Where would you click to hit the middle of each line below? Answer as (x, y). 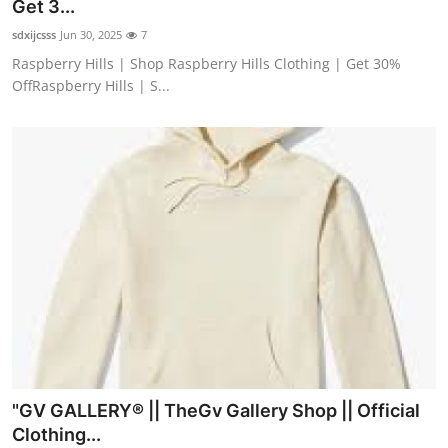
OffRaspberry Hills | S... (91, 85)
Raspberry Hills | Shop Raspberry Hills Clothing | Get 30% (206, 63)
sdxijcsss (34, 34)
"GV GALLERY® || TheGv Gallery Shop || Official (216, 411)
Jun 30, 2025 (91, 34)
